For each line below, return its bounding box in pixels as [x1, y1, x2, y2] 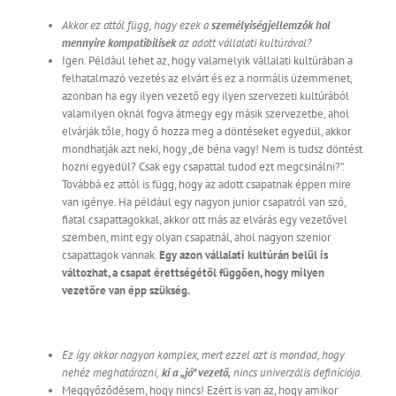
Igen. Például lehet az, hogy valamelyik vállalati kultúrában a [62, 53, 353, 69]
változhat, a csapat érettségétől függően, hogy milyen [62, 265, 324, 281]
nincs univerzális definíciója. [231, 365, 362, 381]
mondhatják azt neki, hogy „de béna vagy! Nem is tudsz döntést [62, 141, 362, 157]
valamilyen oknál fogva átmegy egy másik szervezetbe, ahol [62, 106, 349, 122]
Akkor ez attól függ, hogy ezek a [62, 18, 211, 34]
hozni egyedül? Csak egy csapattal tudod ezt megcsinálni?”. [62, 159, 344, 175]
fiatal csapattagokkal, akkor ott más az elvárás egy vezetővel [62, 212, 347, 228]
